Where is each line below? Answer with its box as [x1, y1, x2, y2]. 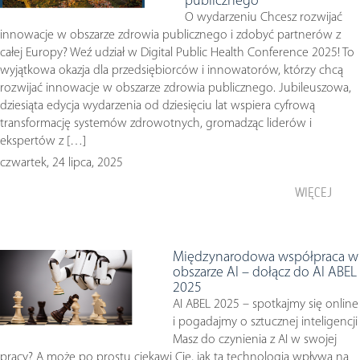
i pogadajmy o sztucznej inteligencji [173, 316, 358, 329]
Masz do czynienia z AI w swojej [173, 333, 337, 346]
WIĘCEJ [295, 185, 332, 200]
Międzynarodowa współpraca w [173, 250, 358, 265]
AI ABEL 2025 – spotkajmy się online [173, 298, 358, 311]
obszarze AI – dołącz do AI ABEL [173, 265, 357, 280]
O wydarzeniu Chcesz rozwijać [185, 11, 342, 24]
